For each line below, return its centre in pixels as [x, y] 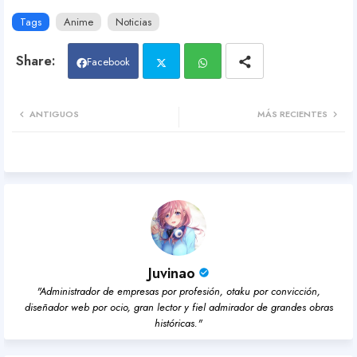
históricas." [178, 324]
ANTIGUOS [54, 114]
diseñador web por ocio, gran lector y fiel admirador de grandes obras [178, 308]
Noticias [133, 22]
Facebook [108, 62]
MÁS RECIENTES [292, 114]
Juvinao [171, 274]
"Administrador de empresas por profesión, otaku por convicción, [178, 292]
